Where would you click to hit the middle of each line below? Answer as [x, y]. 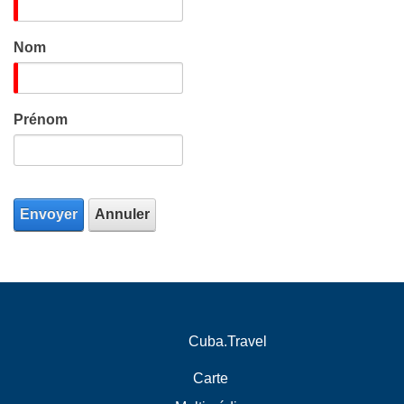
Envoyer [49, 214]
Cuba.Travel [227, 341]
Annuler [122, 214]
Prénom [41, 119]
